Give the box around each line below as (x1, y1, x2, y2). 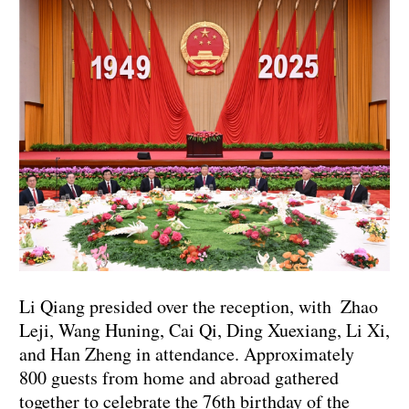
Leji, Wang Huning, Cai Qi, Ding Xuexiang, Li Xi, (19, 318, 390, 343)
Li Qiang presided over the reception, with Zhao (19, 294, 378, 320)
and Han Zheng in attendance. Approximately (19, 341, 363, 367)
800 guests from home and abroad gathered (19, 365, 339, 391)
